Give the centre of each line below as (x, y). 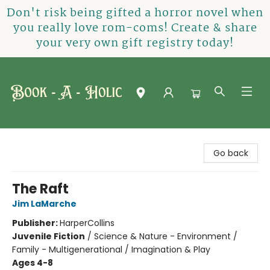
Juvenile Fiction (49, 236)
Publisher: (36, 223)
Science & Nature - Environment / (166, 236)
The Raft (40, 189)
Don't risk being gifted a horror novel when (135, 13)
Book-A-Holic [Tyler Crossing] (71, 140)
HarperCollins (87, 223)
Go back (231, 153)
